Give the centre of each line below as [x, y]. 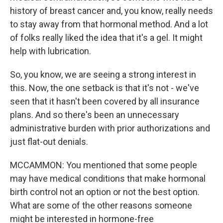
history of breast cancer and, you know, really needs [111, 11]
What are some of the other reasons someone [101, 205]
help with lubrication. [51, 51]
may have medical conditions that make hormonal [108, 178]
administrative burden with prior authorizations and [110, 128]
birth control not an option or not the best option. [105, 192]
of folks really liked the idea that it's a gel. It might [106, 38]
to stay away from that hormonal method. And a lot [109, 24]
